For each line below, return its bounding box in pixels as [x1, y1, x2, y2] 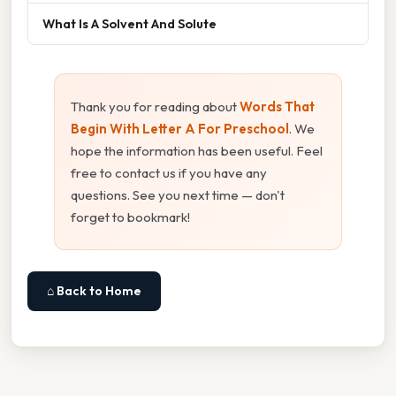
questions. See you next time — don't [71, 187, 285, 204]
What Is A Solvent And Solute [42, 15, 217, 33]
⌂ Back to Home [47, 283, 141, 300]
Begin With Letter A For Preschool [71, 120, 289, 138]
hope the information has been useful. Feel [71, 142, 323, 160]
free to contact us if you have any [71, 164, 267, 182]
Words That [240, 98, 315, 116]
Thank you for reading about [71, 98, 240, 116]
